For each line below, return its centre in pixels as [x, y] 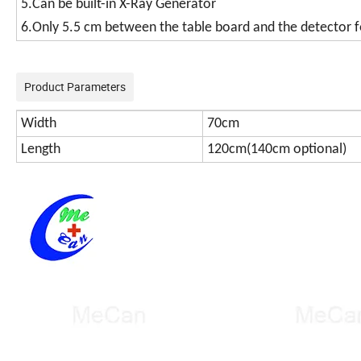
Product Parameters [75, 87]
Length [41, 150]
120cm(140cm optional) [277, 150]
